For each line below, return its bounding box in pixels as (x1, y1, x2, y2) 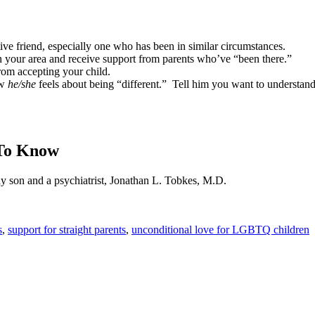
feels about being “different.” (39, 78, 167, 90)
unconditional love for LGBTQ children (131, 223, 309, 236)
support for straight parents (8, 223, 126, 236)
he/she (8, 78, 39, 90)
